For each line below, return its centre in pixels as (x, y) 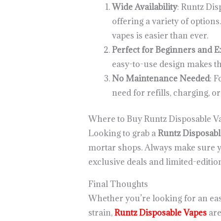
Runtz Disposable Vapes (160, 213)
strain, (101, 213)
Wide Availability (144, 7)
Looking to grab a (123, 133)
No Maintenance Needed (161, 79)
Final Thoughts (118, 184)
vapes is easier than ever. (160, 36)
